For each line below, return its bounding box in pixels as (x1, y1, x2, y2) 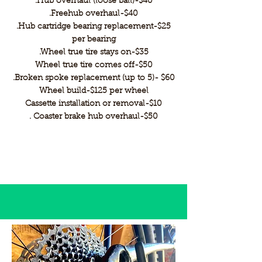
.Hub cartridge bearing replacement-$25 (16, 23, 171, 31)
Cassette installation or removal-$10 (25, 100, 162, 108)
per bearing (71, 36, 116, 44)
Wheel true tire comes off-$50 (35, 61, 153, 70)
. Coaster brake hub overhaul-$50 (29, 113, 158, 121)
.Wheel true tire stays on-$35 (39, 49, 149, 57)
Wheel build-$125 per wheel (39, 87, 149, 95)
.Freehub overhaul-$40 (49, 10, 138, 18)
